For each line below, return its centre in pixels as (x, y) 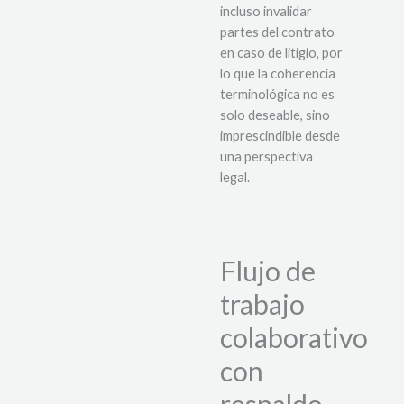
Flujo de (268, 271)
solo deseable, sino (275, 115)
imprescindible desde (280, 135)
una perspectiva (266, 156)
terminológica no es (277, 94)
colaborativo (294, 338)
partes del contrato (277, 32)
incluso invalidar (266, 11)
